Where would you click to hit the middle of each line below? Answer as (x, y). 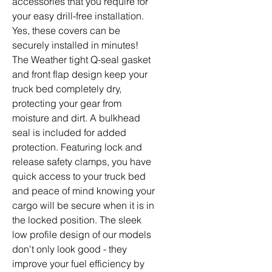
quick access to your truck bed (79, 176)
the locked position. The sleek (77, 220)
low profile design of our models (82, 234)
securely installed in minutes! (78, 45)
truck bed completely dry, (67, 89)
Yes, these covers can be (66, 30)
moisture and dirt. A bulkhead (76, 118)
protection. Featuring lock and (77, 147)
